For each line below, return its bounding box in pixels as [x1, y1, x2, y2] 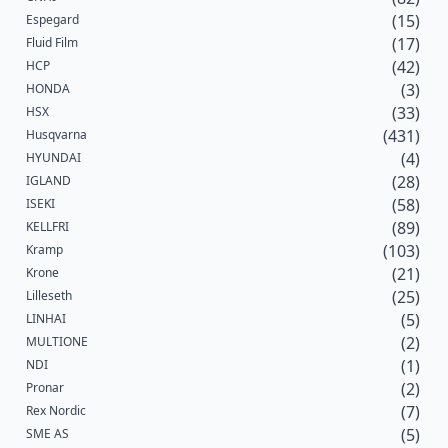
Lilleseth [26, 287, 72, 305]
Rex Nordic [26, 402, 86, 420]
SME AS [26, 425, 69, 443]
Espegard [26, 11, 79, 29]
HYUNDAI [26, 149, 81, 167]
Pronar [26, 379, 64, 397]
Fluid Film [26, 34, 78, 52]
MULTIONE [26, 333, 88, 351]
